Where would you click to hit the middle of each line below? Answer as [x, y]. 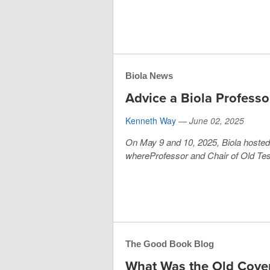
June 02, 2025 [217, 120]
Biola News [149, 75]
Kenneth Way [151, 120]
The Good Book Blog [170, 243]
